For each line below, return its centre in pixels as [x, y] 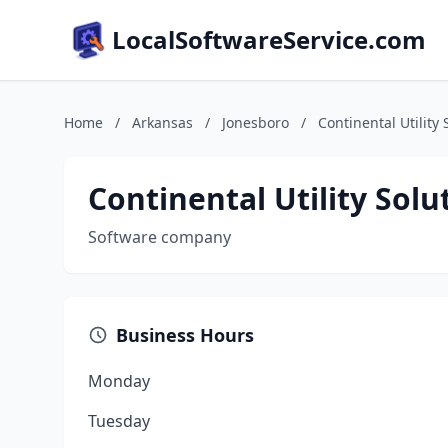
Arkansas [162, 122]
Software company [159, 237]
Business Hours [185, 335]
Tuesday [119, 421]
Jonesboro [255, 122]
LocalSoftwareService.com [269, 39]
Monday [119, 381]
